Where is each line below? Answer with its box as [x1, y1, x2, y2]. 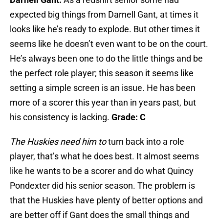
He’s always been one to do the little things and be [10, 53, 203, 64]
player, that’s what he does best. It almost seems [10, 151, 199, 162]
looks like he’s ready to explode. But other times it [10, 24, 200, 35]
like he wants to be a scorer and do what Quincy [10, 166, 194, 176]
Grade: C [111, 112, 146, 123]
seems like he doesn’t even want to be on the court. [10, 39, 208, 49]
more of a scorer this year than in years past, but [10, 97, 196, 108]
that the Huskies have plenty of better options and [10, 195, 203, 206]
